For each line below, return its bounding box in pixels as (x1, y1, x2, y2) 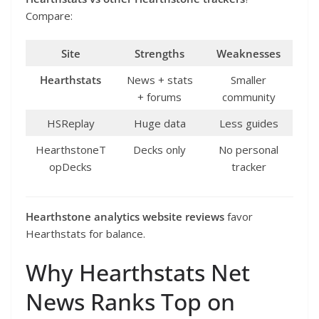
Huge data (133, 116, 186, 131)
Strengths (135, 46, 184, 61)
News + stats (126, 73, 193, 88)
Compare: (26, 8, 73, 23)
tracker (231, 159, 266, 174)
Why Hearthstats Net (26, 257, 250, 288)
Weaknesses (216, 46, 281, 61)
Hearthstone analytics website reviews (26, 209, 224, 224)
